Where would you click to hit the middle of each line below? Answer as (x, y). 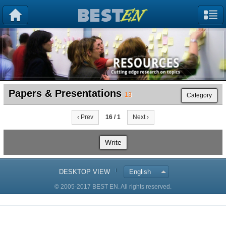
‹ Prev (85, 117)
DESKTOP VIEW (84, 172)
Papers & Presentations (65, 93)
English (140, 172)
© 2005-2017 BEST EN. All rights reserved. (113, 186)
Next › (141, 117)
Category (199, 95)
